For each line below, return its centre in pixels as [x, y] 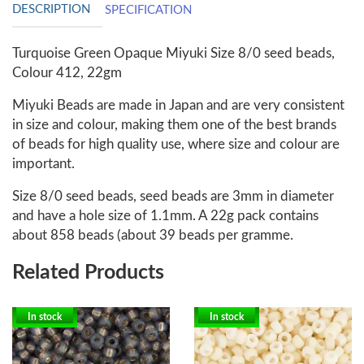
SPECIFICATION [148, 11]
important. [43, 164]
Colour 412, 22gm [67, 73]
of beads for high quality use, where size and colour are [176, 145]
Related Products [88, 273]
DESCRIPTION [51, 10]
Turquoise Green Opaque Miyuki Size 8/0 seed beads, [173, 54]
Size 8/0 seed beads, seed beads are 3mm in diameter [173, 197]
